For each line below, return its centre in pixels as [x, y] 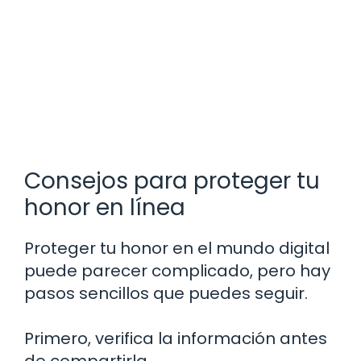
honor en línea [105, 208]
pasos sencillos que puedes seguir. [166, 294]
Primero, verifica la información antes [176, 339]
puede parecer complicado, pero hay [177, 271]
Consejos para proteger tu [172, 181]
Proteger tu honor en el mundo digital [177, 249]
